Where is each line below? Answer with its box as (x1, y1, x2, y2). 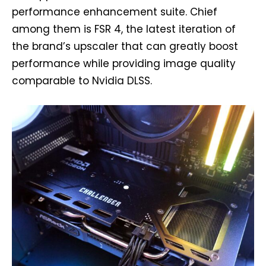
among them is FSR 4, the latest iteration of (12, 22, 236, 37)
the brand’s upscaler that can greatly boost (12, 39, 238, 54)
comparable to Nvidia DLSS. (12, 74, 152, 88)
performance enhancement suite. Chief (12, 5, 217, 20)
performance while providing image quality (12, 56, 236, 71)
